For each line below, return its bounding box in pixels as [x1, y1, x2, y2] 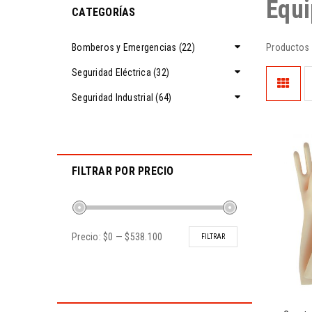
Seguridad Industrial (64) [72, 92, 172, 103]
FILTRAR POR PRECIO [72, 164, 174, 178]
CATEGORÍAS [72, 6, 136, 19]
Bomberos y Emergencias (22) [72, 42, 195, 53]
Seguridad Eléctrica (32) [72, 67, 169, 78]
